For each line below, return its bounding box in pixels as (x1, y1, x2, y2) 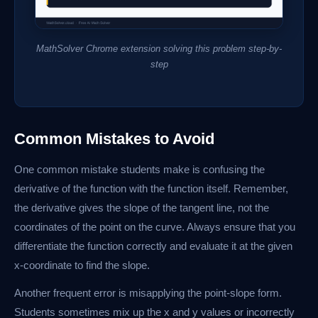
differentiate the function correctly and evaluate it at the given (14, 239, 292, 252)
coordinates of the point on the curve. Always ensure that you (14, 220, 295, 233)
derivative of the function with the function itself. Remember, (14, 182, 288, 194)
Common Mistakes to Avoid (14, 129, 214, 148)
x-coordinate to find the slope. (14, 258, 150, 271)
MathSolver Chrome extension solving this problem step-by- (36, 43, 282, 54)
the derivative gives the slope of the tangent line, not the (14, 201, 269, 214)
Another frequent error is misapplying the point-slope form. (14, 286, 282, 299)
